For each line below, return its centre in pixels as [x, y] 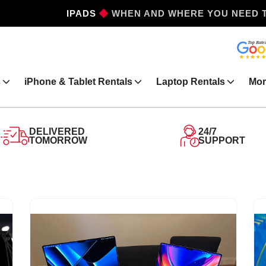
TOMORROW [58, 140]
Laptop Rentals [191, 82]
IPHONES [74, 14]
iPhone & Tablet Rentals [78, 82]
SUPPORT [221, 140]
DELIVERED [57, 131]
